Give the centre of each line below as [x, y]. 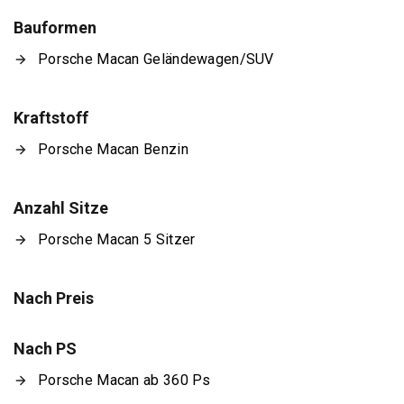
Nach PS [45, 349]
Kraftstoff [51, 118]
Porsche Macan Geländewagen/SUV [156, 59]
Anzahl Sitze [61, 208]
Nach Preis [54, 298]
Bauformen [55, 28]
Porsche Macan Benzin [113, 149]
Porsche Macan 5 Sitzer [117, 239]
